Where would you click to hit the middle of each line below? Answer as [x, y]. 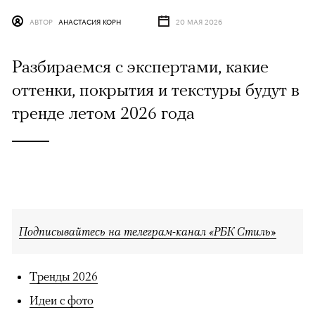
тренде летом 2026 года [103, 113]
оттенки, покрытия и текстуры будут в [156, 90]
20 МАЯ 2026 [199, 21]
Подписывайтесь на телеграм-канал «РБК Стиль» [148, 232]
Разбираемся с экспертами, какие [140, 66]
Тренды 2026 [64, 277]
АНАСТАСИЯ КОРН [90, 21]
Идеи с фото [62, 301]
